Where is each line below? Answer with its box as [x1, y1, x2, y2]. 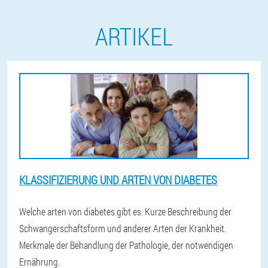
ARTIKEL [95, 20, 173, 52]
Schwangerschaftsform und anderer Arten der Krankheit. [19, 222, 226, 234]
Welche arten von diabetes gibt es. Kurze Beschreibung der [19, 205, 232, 218]
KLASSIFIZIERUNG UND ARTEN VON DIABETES [19, 172, 217, 187]
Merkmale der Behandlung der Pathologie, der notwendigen [19, 239, 233, 251]
